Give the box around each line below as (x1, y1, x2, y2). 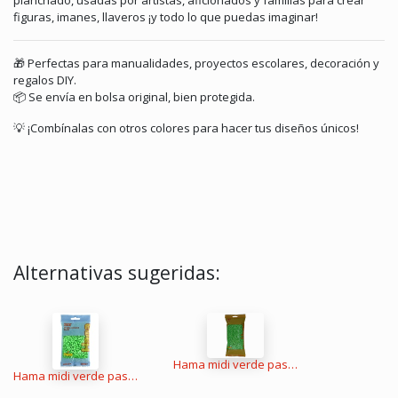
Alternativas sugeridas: (13, 259, 220, 286)
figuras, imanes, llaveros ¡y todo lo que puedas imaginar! (13, 9, 318, 26)
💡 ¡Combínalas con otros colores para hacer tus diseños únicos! (13, 120, 359, 137)
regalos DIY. (13, 72, 76, 89)
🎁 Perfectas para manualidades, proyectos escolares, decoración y (13, 55, 379, 72)
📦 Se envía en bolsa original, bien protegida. (13, 89, 255, 106)
